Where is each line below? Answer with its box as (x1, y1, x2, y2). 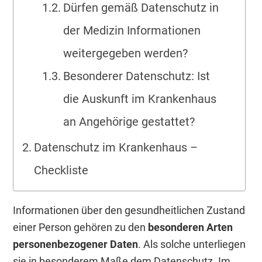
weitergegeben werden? (63, 47, 188, 61)
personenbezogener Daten (13, 238, 139, 251)
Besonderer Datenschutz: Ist (63, 70, 210, 84)
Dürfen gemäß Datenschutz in (63, 1, 219, 15)
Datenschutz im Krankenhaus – (34, 141, 198, 155)
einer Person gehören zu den (13, 221, 149, 234)
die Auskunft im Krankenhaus (63, 92, 216, 106)
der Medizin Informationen (63, 24, 201, 38)
